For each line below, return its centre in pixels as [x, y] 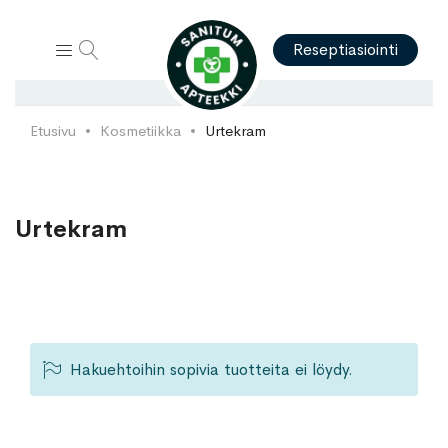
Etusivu [53, 130]
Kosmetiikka [140, 130]
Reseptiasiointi [345, 49]
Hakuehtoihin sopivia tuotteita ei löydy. [211, 369]
